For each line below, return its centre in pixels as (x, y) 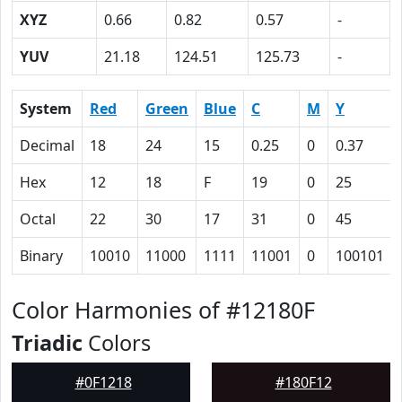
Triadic (47, 343)
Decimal (47, 145)
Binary (41, 256)
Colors (117, 343)
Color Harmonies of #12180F (163, 310)
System (46, 109)
